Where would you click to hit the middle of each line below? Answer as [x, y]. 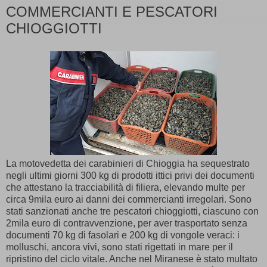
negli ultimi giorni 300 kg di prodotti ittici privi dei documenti [130, 175]
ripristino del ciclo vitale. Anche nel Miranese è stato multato [132, 259]
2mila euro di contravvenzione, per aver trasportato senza [127, 223]
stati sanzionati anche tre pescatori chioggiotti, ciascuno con [132, 211]
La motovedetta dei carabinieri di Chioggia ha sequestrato [128, 163]
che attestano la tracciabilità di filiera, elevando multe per [125, 187]
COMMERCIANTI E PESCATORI [112, 12]
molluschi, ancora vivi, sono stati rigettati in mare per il [119, 247]
